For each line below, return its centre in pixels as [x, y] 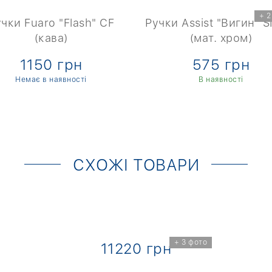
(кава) [51, 38]
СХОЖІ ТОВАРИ [136, 165]
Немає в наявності [51, 79]
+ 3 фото [191, 242]
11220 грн [136, 248]
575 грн [221, 64]
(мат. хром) [221, 38]
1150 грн [51, 64]
